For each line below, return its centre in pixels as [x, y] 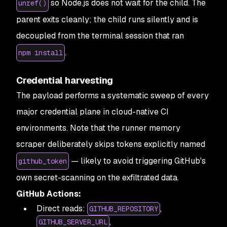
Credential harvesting [65, 81]
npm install [41, 53]
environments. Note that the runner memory [98, 128]
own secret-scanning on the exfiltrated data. [98, 178]
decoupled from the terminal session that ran [100, 36]
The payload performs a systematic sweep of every [112, 96]
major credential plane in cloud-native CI [92, 112]
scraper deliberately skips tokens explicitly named [111, 144]
